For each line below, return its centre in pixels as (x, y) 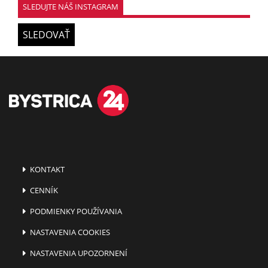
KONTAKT (47, 170)
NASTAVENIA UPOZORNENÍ (78, 253)
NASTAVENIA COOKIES (69, 232)
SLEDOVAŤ (46, 34)
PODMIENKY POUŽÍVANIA (75, 211)
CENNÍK (43, 191)
